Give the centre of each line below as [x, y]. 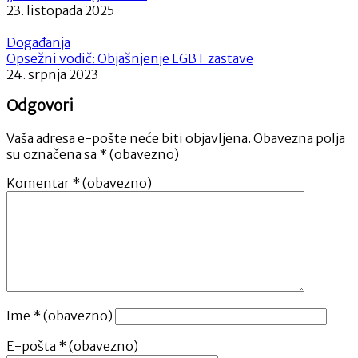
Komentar [39, 183]
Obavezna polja [299, 139]
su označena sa [53, 155]
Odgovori [40, 106]
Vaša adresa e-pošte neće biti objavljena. [129, 139]
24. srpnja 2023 [52, 74]
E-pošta [32, 346]
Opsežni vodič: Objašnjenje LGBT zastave [130, 58]
